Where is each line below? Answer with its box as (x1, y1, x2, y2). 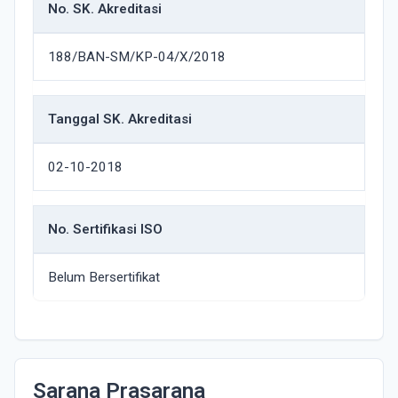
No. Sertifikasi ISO (48, 221, 163, 237)
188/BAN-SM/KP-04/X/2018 (48, 49, 226, 65)
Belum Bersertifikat (48, 269, 160, 285)
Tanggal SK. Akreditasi (48, 111, 192, 127)
